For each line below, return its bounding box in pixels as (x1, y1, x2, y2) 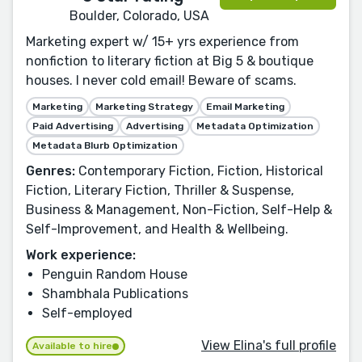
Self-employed (42, 305, 133, 321)
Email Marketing (206, 100, 284, 112)
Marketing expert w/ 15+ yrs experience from (26, 33, 299, 49)
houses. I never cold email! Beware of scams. (26, 72, 297, 88)
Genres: (26, 162, 75, 179)
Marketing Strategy (95, 100, 193, 112)
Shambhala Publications (42, 285, 188, 301)
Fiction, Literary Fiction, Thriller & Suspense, (26, 182, 294, 198)
